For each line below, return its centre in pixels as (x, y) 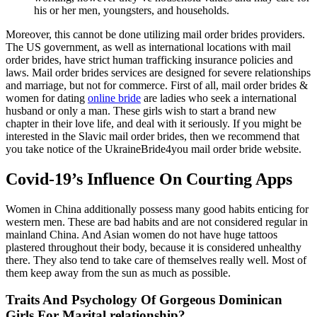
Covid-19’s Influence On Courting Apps (149, 179)
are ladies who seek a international (219, 98)
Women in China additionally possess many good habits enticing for (157, 209)
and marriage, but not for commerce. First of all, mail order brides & (157, 85)
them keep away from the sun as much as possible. (118, 272)
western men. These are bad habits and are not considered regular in (157, 221)
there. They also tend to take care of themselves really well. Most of (156, 260)
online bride (114, 98)
